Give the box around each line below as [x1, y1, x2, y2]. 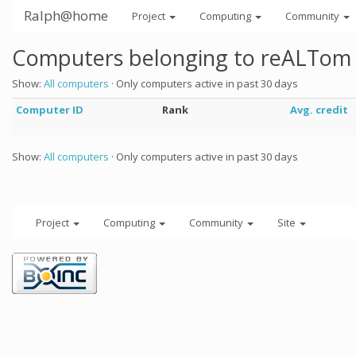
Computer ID [16, 103, 83, 117]
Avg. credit [290, 103, 348, 117]
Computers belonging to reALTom [12, 43, 351, 72]
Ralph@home [24, 6, 108, 25]
